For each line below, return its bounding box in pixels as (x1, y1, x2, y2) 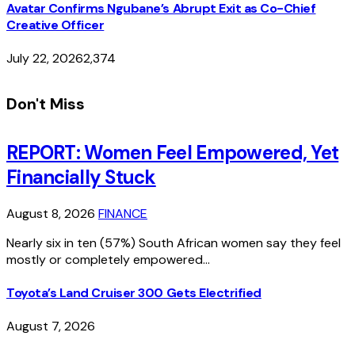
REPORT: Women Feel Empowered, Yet (6, 140, 339, 166)
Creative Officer (6, 17, 105, 33)
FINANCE (98, 204, 147, 222)
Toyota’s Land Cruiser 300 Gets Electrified (6, 284, 261, 302)
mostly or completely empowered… (6, 250, 210, 268)
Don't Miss (6, 93, 85, 114)
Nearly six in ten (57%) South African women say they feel (6, 234, 341, 251)
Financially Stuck (6, 165, 156, 190)
